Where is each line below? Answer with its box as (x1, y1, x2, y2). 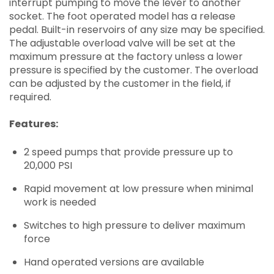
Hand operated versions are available (24, 255, 204, 270)
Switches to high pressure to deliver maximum (24, 218, 245, 233)
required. (9, 90, 51, 105)
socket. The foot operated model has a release (9, 9, 235, 24)
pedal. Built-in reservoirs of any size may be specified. (9, 23, 265, 37)
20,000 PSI (24, 158, 72, 173)
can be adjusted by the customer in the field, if (9, 76, 231, 91)
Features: (9, 117, 60, 131)
